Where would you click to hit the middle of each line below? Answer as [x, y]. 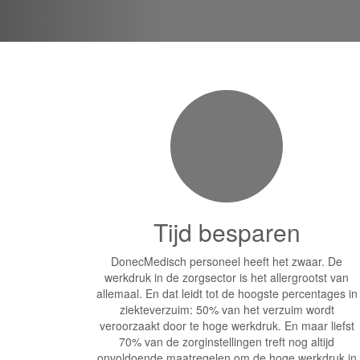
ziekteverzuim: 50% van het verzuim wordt [227, 309]
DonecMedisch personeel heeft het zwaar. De [227, 261]
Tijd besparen [227, 232]
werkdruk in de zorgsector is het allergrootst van [227, 277]
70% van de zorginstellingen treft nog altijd [227, 342]
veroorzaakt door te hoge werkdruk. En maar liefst [227, 325]
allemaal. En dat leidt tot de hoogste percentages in [227, 293]
